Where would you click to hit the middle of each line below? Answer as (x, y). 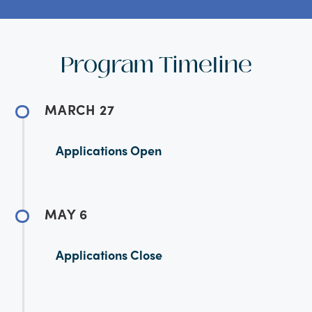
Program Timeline (156, 64)
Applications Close (109, 254)
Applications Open (109, 150)
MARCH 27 (80, 109)
